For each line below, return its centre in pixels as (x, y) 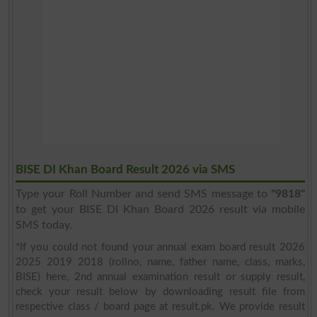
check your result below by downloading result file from (161, 292)
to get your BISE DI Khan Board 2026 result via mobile (161, 209)
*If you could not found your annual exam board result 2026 (161, 247)
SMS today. (44, 225)
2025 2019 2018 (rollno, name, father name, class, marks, (161, 262)
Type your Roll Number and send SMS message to (144, 194)
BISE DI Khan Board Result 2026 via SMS (126, 169)
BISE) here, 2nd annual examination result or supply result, (161, 277)
